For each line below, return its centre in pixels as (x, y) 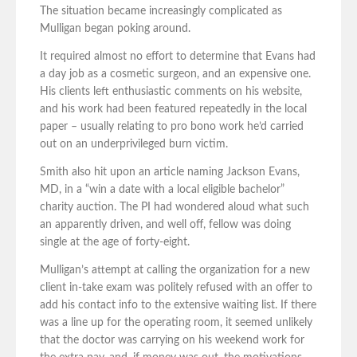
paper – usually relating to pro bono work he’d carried (172, 127)
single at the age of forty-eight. (115, 243)
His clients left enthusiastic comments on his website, (171, 92)
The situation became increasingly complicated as (161, 12)
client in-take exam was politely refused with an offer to (176, 288)
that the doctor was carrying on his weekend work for (172, 341)
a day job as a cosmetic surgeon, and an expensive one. (175, 75)
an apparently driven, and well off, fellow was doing (165, 225)
